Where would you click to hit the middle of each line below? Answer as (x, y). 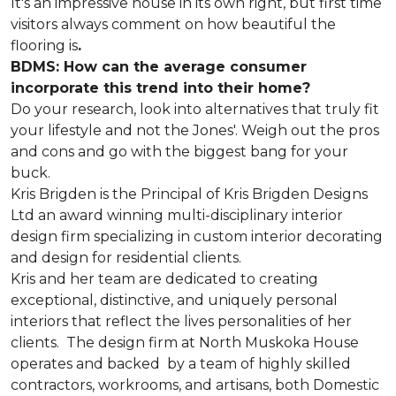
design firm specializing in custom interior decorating (197, 237)
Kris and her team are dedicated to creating (164, 279)
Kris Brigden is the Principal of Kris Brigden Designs (189, 194)
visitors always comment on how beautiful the (173, 25)
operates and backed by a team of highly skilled (181, 364)
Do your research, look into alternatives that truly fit (195, 110)
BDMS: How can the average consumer (159, 67)
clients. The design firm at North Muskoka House (185, 343)
